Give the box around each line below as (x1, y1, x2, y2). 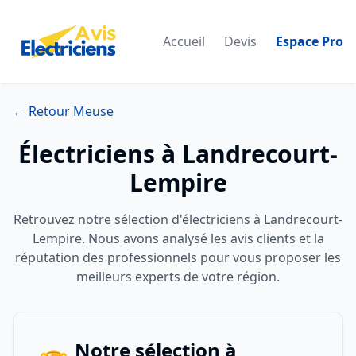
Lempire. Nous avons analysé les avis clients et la (32, 230, 324, 247)
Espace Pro (276, 33, 343, 50)
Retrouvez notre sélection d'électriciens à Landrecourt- (14, 211, 342, 228)
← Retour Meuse (13, 103, 114, 120)
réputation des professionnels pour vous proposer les (15, 249, 341, 266)
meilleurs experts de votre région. (76, 268, 280, 285)
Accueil (163, 33, 205, 50)
